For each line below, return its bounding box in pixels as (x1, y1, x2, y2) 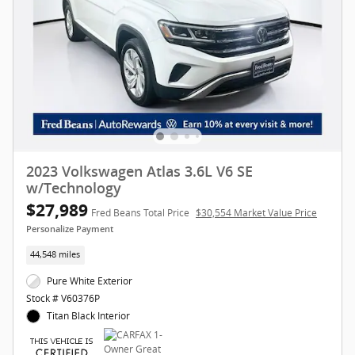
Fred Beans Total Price (91, 206, 189, 220)
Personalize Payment (26, 224, 113, 235)
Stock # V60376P (26, 291, 100, 305)
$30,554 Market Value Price (196, 206, 317, 220)
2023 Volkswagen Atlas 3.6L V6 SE (26, 164, 253, 181)
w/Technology (26, 181, 121, 197)
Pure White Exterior (47, 273, 133, 288)
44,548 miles (30, 249, 81, 261)
